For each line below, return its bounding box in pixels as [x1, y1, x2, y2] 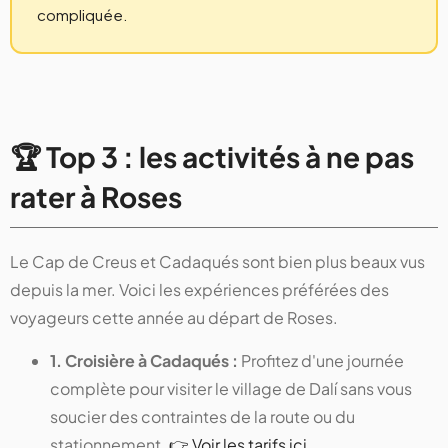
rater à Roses [10, 179, 182, 215]
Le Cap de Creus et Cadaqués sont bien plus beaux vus [10, 251, 425, 273]
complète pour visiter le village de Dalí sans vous [50, 378, 412, 400]
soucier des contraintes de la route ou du [50, 406, 355, 428]
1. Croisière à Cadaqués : [50, 350, 241, 372]
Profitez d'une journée [241, 350, 404, 372]
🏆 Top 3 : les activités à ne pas [10, 139, 414, 175]
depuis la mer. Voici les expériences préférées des [10, 279, 389, 301]
